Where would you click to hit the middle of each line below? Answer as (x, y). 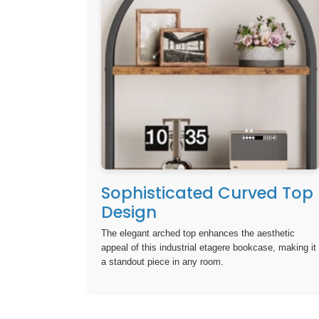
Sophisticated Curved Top (207, 193)
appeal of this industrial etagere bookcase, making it (209, 248)
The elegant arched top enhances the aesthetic (198, 234)
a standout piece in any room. (162, 262)
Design (129, 212)
